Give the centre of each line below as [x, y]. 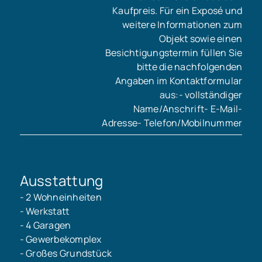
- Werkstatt [44, 211]
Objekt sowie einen [201, 39]
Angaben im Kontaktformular [179, 81]
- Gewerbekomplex [61, 239]
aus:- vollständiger [201, 95]
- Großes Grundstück [66, 253]
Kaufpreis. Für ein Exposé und [177, 11]
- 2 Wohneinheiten [61, 197]
